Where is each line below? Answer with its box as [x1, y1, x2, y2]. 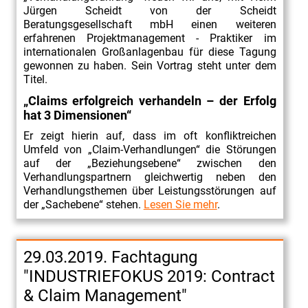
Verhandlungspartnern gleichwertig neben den [23, 170, 276, 184]
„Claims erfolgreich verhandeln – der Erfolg [23, 93, 276, 108]
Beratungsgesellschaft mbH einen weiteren [23, 17, 276, 31]
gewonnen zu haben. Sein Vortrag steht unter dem [23, 58, 276, 72]
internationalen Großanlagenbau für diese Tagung [23, 45, 276, 58]
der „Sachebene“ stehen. [23, 197, 144, 211]
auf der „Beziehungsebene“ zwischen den [23, 156, 276, 170]
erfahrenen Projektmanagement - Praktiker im [23, 31, 276, 45]
